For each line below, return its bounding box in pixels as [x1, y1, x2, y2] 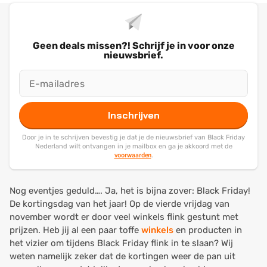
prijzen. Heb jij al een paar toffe [10, 225, 141, 235]
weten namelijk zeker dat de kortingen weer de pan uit [10, 251, 235, 262]
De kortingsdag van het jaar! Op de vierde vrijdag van [10, 198, 229, 209]
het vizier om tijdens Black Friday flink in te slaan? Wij [10, 238, 233, 249]
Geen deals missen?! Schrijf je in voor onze [32, 40, 235, 51]
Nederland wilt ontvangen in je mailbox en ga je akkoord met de [35, 142, 232, 150]
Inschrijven [107, 109, 160, 121]
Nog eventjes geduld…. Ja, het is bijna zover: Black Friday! [10, 185, 250, 196]
